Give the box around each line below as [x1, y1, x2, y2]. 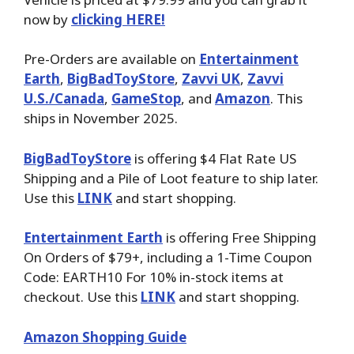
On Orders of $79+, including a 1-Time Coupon [24, 248, 312, 267]
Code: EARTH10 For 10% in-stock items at [24, 268, 284, 287]
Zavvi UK [182, 70, 240, 88]
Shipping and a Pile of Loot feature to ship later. [24, 168, 318, 187]
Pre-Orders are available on [24, 50, 199, 69]
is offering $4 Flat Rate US [131, 149, 296, 168]
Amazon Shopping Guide [24, 327, 186, 346]
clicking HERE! [71, 9, 165, 28]
